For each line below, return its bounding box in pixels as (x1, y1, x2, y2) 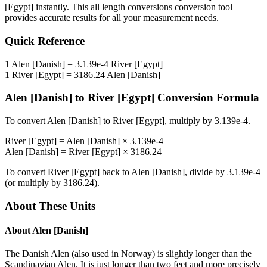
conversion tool (172, 2, 232, 13)
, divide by (185, 167, 227, 178)
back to (100, 167, 131, 178)
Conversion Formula (154, 91, 259, 104)
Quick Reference (5, 35, 85, 48)
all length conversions (91, 2, 172, 13)
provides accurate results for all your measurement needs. (5, 13, 219, 23)
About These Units (5, 199, 95, 212)
